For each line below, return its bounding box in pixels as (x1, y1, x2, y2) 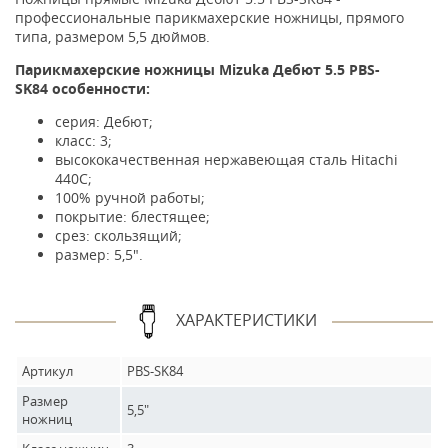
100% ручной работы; (55, 188, 205, 207)
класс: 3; (55, 131, 112, 150)
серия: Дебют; (55, 112, 153, 131)
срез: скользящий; (55, 226, 182, 245)
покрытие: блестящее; (55, 207, 210, 226)
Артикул (22, 362, 73, 380)
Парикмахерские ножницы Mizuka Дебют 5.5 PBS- (15, 60, 380, 79)
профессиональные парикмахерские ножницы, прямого (15, 8, 404, 27)
